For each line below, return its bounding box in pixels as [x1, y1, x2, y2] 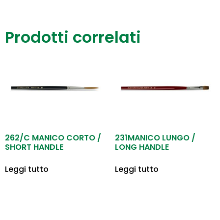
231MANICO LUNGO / [115, 132, 195, 144]
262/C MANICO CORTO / [5, 132, 101, 144]
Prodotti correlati [5, 26, 141, 49]
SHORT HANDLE [5, 141, 63, 153]
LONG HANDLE [115, 141, 169, 153]
